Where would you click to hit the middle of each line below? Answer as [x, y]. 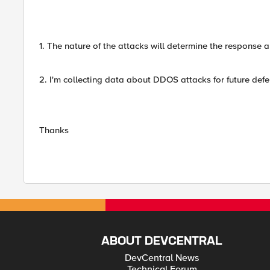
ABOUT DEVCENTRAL [162, 241]
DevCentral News [162, 258]
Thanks [54, 130]
